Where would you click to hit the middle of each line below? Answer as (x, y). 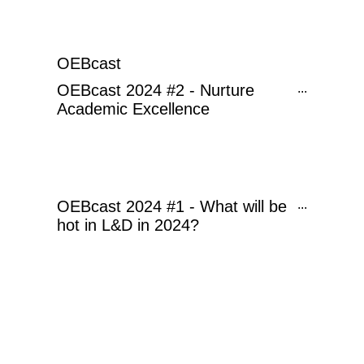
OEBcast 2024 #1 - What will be (172, 206)
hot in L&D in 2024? (128, 225)
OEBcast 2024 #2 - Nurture (156, 90)
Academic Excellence (133, 109)
